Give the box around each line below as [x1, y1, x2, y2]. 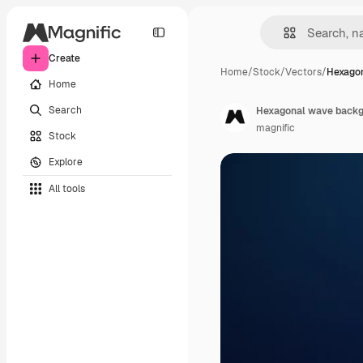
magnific [256, 122, 295, 135]
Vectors [285, 66, 322, 79]
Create [49, 52, 80, 65]
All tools [49, 181, 85, 195]
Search [49, 103, 82, 117]
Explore [49, 155, 83, 169]
